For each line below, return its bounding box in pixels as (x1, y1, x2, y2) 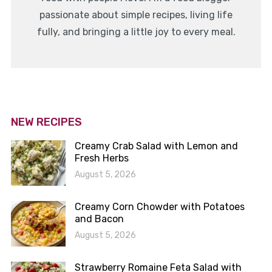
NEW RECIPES (10, 115, 82, 129)
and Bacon (74, 213, 124, 225)
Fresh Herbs (74, 152, 129, 165)
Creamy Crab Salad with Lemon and (74, 140, 238, 152)
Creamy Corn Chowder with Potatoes (74, 201, 245, 213)
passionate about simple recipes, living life (39, 9, 233, 21)
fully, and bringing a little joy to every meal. (36, 26, 236, 38)
